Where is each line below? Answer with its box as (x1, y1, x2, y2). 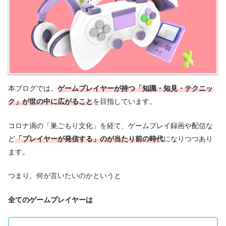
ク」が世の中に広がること (8, 97, 93, 105)
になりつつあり (163, 134, 213, 143)
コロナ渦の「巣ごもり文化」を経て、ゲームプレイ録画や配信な (8, 121, 213, 130)
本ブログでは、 (8, 84, 58, 92)
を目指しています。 (93, 97, 156, 105)
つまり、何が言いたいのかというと (8, 172, 121, 180)
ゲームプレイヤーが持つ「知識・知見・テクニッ (58, 84, 213, 92)
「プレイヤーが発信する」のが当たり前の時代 (15, 134, 163, 143)
